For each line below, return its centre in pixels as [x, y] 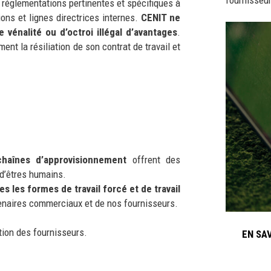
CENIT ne [161, 17]
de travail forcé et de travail [121, 188]
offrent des [154, 159]
